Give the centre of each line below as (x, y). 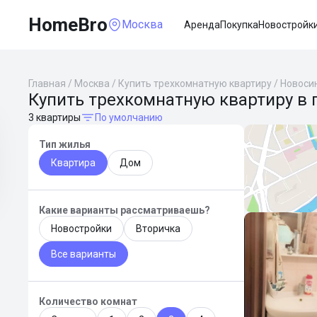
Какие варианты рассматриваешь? (125, 210)
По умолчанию (129, 117)
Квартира (73, 163)
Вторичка (158, 229)
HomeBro (68, 25)
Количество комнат (88, 301)
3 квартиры (54, 117)
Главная (47, 83)
